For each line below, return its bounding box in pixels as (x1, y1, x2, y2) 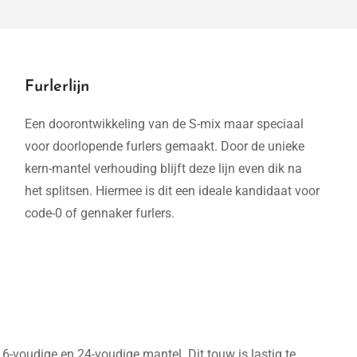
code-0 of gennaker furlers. (25, 206, 175, 221)
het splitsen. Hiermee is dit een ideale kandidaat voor (25, 183, 320, 198)
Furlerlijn (25, 79, 89, 95)
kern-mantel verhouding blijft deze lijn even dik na (25, 161, 302, 176)
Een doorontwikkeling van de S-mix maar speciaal (25, 116, 304, 131)
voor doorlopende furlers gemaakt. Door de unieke (25, 139, 304, 154)
